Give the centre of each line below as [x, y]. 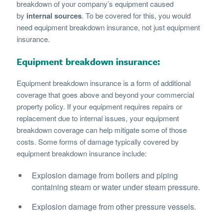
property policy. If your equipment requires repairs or [99, 106]
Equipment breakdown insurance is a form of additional [103, 83]
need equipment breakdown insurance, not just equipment [108, 27]
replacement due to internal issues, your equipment [98, 118]
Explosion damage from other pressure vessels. [114, 206]
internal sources [54, 15]
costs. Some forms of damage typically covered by [98, 141]
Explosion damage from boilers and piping [105, 175]
